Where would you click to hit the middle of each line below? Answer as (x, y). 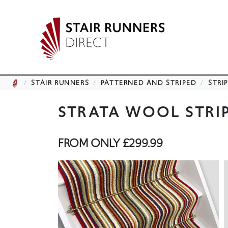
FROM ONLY (90, 143)
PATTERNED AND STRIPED (149, 83)
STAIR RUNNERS (60, 83)
